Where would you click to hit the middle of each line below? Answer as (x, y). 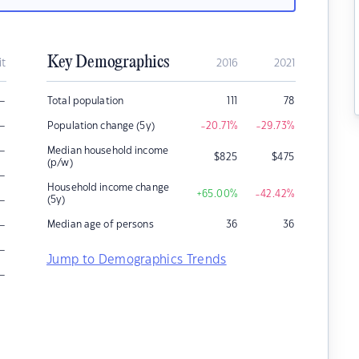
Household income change (108, 188)
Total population (86, 101)
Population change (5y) (101, 126)
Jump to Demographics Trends (137, 260)
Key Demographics (108, 63)
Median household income (108, 151)
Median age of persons (101, 224)
